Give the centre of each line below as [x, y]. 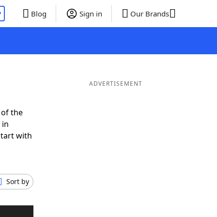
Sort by [18, 181]
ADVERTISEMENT [116, 84]
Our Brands [149, 14]
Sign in [91, 14]
